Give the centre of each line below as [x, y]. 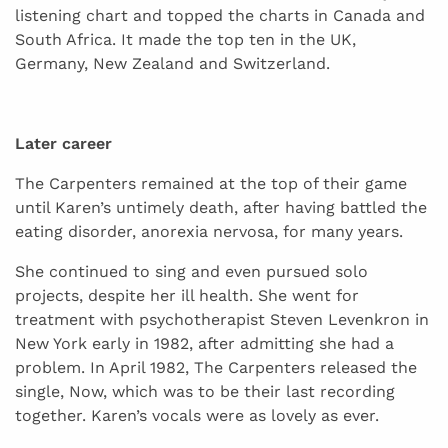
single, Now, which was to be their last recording [205, 392]
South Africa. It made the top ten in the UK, [185, 40]
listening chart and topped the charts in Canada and [220, 16]
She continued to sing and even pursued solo [191, 272]
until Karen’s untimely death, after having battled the [221, 208]
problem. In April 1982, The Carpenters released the [216, 368]
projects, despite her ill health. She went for [187, 296]
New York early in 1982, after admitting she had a [204, 344]
